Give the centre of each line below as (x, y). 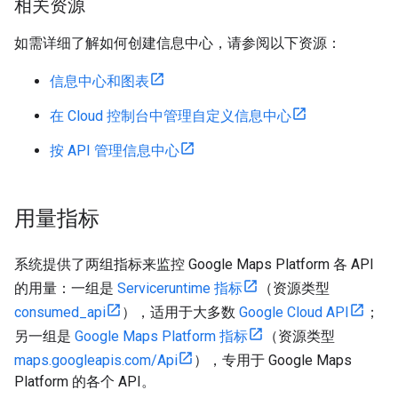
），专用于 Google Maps (273, 360)
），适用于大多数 (180, 312)
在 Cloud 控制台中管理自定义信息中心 (171, 115)
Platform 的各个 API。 (85, 381)
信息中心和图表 (99, 81)
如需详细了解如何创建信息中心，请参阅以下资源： (178, 43)
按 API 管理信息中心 (115, 150)
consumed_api (60, 312)
